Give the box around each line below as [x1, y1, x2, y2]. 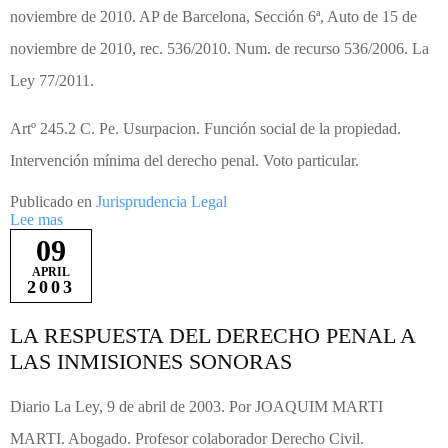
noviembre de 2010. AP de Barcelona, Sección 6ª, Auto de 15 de [10, 8, 417, 26]
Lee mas [10, 211, 63, 229]
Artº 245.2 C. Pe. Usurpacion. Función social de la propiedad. [10, 120, 401, 138]
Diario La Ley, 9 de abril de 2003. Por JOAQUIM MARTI [10, 398, 383, 416]
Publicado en [10, 193, 96, 211]
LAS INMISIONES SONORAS [10, 349, 292, 375]
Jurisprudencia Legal [96, 193, 227, 211]
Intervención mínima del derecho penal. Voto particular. [10, 152, 359, 170]
